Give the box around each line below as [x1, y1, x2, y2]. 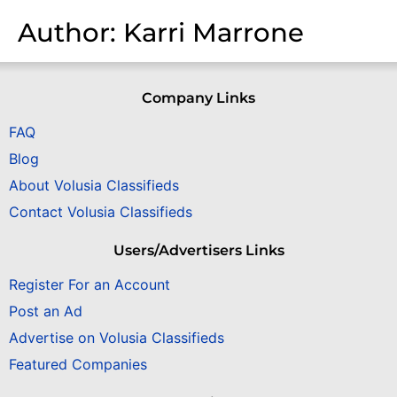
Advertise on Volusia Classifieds [9, 329, 224, 347]
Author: [18, 16, 123, 48]
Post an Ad [9, 302, 82, 321]
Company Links [142, 89, 255, 106]
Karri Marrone [123, 16, 304, 48]
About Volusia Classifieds [9, 176, 179, 195]
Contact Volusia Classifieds [9, 203, 192, 222]
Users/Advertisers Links [113, 242, 284, 260]
